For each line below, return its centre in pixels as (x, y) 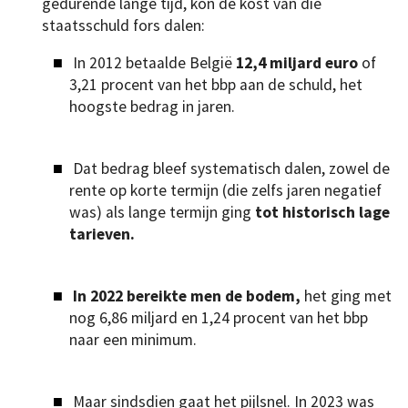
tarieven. (102, 235)
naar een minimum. (133, 340)
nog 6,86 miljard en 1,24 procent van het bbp (219, 318)
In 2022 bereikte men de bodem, (186, 296)
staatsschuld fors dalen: (123, 25)
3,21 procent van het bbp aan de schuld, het (216, 85)
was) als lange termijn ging (162, 213)
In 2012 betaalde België (154, 63)
